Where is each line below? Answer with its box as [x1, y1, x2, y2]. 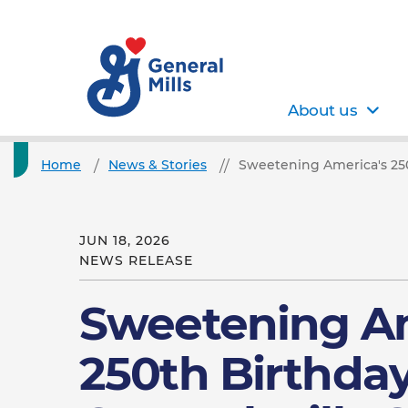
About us [288, 101, 358, 119]
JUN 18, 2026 [79, 232, 170, 249]
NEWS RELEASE [79, 252, 193, 269]
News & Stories [108, 156, 207, 173]
